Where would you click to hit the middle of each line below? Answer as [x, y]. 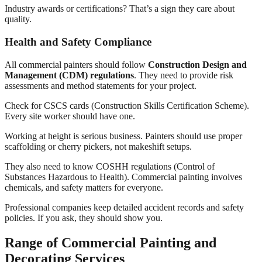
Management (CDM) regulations [69, 75]
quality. [18, 19]
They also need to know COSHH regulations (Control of [110, 166]
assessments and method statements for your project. [101, 85]
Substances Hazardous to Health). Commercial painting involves [123, 177]
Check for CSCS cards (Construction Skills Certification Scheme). [127, 105]
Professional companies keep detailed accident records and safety [124, 207]
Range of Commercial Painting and [111, 242]
